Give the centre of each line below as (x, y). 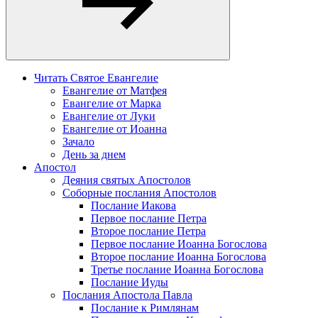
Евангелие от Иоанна (115, 129)
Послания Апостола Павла (127, 295)
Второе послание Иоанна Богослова (179, 257)
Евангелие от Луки (109, 116)
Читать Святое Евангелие (96, 78)
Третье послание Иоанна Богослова (177, 270)
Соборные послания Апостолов (139, 193)
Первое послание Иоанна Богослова (179, 244)
